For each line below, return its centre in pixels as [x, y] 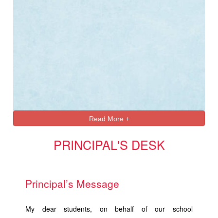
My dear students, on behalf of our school [109, 209]
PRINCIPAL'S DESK [109, 145]
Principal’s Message [73, 184]
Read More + [109, 119]
